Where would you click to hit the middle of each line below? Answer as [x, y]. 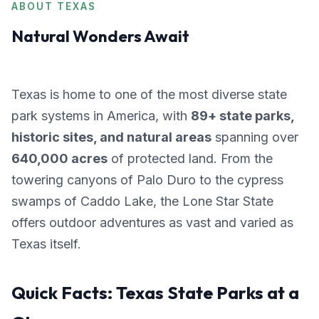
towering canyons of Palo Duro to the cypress [147, 180]
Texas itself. [46, 244]
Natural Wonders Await [100, 36]
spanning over [255, 137]
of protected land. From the [190, 158]
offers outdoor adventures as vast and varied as [152, 223]
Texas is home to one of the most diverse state [149, 94]
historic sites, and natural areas [111, 137]
